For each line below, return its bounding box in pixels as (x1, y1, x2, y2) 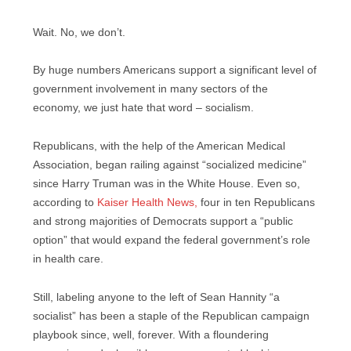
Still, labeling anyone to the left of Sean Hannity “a (33, 291, 280, 303)
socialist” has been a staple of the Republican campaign (33, 309, 309, 322)
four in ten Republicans (197, 197, 315, 209)
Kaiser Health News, (97, 197, 197, 209)
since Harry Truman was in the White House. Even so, (33, 178, 300, 190)
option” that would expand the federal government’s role (33, 234, 310, 247)
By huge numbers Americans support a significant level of (33, 64, 317, 77)
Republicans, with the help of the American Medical (33, 140, 285, 153)
